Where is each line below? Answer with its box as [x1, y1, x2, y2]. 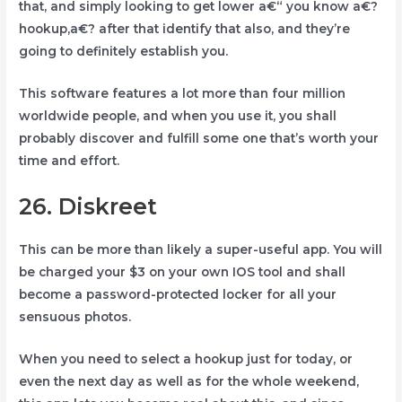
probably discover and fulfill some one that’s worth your [19, 131, 380, 146]
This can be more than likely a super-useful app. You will [19, 241, 383, 257]
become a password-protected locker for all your [19, 286, 337, 301]
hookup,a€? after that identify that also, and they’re [19, 22, 351, 37]
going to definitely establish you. [19, 44, 229, 59]
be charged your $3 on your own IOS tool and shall [19, 264, 346, 279]
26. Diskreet [19, 192, 158, 220]
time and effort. [19, 153, 120, 169]
